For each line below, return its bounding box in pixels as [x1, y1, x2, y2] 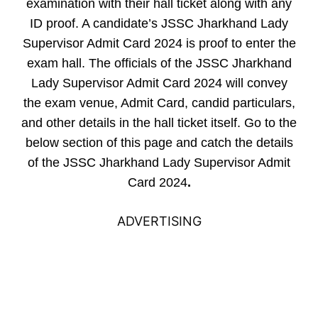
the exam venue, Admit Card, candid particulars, [23, 96, 295, 110]
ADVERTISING [116, 214, 202, 229]
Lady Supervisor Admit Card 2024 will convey [31, 76, 287, 90]
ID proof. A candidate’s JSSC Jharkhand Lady [30, 16, 288, 31]
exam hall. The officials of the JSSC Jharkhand [26, 56, 292, 70]
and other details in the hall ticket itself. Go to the [21, 116, 297, 130]
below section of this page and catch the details [25, 136, 293, 150]
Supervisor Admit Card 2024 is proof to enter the [22, 36, 296, 50]
